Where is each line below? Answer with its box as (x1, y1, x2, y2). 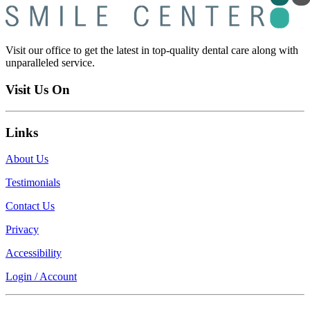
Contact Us (6, 200, 55, 212)
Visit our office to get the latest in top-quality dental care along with (6, 44, 298, 57)
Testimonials (6, 176, 60, 189)
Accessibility (6, 247, 62, 259)
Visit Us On (6, 82, 70, 98)
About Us (6, 153, 48, 165)
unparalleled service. (6, 57, 95, 69)
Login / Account (6, 271, 77, 283)
